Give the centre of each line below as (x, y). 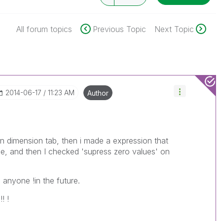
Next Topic (174, 29)
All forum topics (44, 29)
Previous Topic (119, 29)
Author (98, 93)
